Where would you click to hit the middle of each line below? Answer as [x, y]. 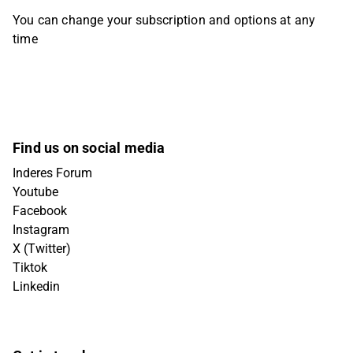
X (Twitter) [42, 249]
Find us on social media [89, 148]
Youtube [35, 192]
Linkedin [36, 286]
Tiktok [30, 268]
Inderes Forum [52, 173]
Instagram [41, 230]
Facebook [40, 211]
